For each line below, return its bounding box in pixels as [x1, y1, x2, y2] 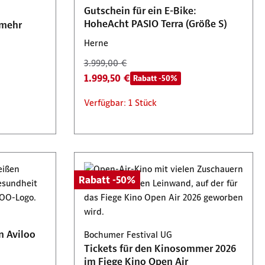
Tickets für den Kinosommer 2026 [83, 242, 236, 255]
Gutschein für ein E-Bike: [83, 4, 196, 17]
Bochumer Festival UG [83, 229, 172, 240]
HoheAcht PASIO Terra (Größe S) [83, 17, 227, 30]
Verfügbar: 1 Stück [83, 97, 157, 108]
